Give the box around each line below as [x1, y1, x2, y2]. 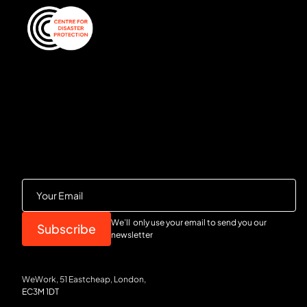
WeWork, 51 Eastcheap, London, [22, 273, 146, 284]
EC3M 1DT [22, 286, 59, 297]
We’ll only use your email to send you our [111, 217, 267, 228]
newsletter [111, 229, 153, 240]
